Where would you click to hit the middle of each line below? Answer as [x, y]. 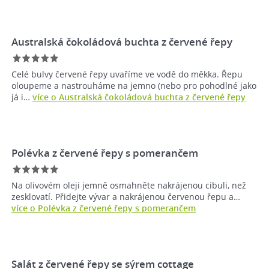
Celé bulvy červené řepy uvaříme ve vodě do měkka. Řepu [127, 74]
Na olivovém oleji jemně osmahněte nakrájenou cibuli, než [129, 186]
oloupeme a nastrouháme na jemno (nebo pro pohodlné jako [134, 86]
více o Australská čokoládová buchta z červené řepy [139, 97]
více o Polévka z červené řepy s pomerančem [104, 208]
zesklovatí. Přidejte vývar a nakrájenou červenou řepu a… [126, 197]
